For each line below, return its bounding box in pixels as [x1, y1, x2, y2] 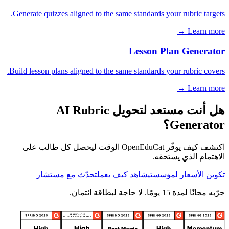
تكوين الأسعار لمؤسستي [148, 170, 225, 179]
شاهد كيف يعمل [97, 170, 148, 179]
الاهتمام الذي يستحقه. [152, 152, 225, 161]
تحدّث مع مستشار [36, 170, 97, 179]
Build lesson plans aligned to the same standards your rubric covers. [9, 66, 225, 75]
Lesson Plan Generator [129, 45, 225, 57]
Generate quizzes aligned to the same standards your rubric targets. [13, 9, 225, 18]
